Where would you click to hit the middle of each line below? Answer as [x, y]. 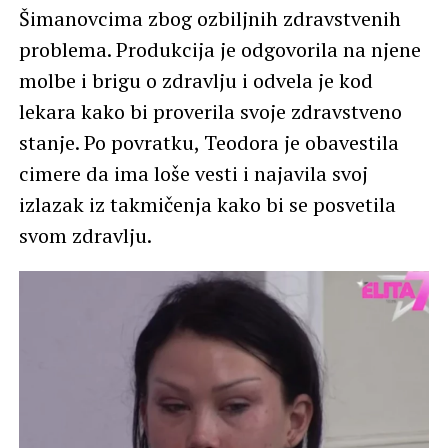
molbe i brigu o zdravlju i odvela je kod [195, 80]
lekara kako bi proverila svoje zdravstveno [210, 111]
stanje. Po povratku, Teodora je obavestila [208, 142]
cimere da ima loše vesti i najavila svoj [193, 173]
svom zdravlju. [85, 235]
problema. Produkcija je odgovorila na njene [219, 49]
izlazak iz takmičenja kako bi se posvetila [207, 204]
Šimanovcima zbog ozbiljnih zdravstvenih [209, 18]
